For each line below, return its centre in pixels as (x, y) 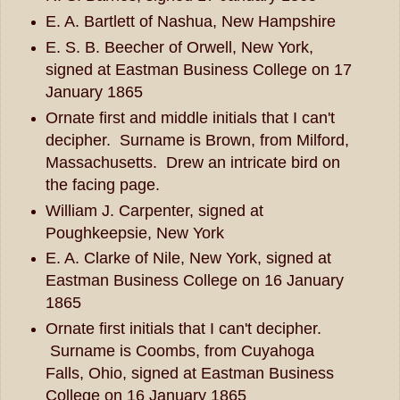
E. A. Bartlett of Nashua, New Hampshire (190, 21)
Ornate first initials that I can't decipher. (183, 329)
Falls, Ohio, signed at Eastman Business (189, 374)
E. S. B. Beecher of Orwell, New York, (179, 47)
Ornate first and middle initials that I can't (190, 117)
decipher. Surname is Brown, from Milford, (197, 140)
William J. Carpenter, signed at (154, 210)
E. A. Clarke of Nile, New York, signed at (188, 258)
